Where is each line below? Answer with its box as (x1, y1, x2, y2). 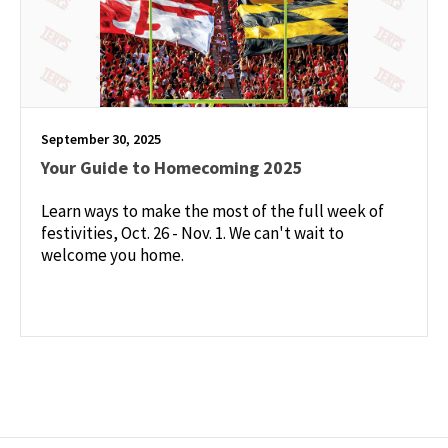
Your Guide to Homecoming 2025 (41, 155, 303, 179)
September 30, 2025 (41, 129, 161, 148)
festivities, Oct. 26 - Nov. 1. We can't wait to (41, 221, 344, 244)
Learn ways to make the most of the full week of (41, 199, 384, 222)
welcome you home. (41, 243, 184, 266)
